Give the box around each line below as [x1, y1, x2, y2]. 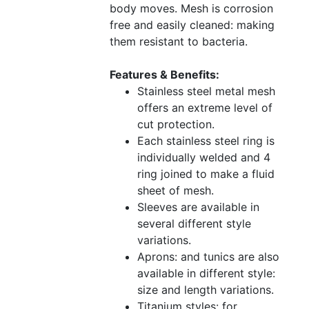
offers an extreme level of [137, 101, 272, 115]
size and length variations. [137, 283, 274, 297]
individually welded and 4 [137, 150, 270, 165]
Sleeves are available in [137, 200, 259, 215]
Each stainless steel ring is [137, 134, 275, 148]
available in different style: [137, 266, 275, 281]
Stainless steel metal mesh [137, 84, 275, 99]
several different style [137, 217, 251, 231]
